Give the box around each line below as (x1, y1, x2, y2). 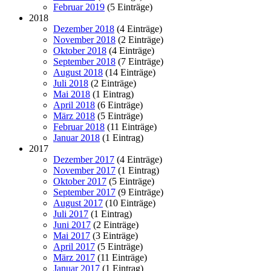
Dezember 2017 (53, 154, 114, 165)
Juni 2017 (53, 219, 91, 230)
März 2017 (53, 252, 95, 263)
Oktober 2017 (53, 175, 106, 186)
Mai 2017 (53, 230, 90, 241)
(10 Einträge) (103, 197, 155, 208)
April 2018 (53, 99, 95, 110)
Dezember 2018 (53, 23, 114, 34)
